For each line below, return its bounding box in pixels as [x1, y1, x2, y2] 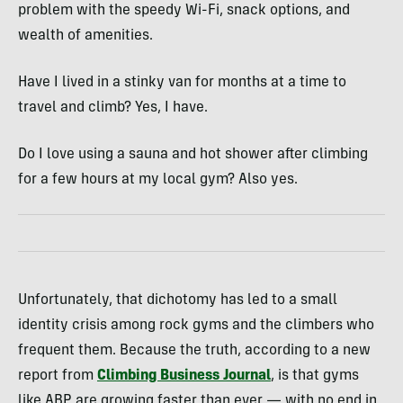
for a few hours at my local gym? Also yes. [18, 172, 298, 187]
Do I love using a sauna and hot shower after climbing [18, 147, 368, 162]
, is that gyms [271, 368, 359, 383]
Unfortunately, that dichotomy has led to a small [18, 292, 337, 308]
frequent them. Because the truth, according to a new [18, 343, 371, 358]
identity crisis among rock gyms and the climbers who [18, 318, 374, 333]
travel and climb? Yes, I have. [18, 100, 208, 115]
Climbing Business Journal [97, 368, 271, 383]
